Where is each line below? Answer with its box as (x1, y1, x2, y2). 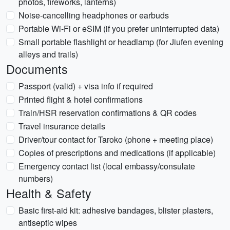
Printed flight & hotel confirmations (18, 93, 143, 105)
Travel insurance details (18, 120, 105, 132)
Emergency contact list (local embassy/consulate (18, 160, 195, 172)
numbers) (18, 172, 53, 184)
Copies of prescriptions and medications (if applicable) (18, 147, 216, 159)
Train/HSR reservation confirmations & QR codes (18, 107, 197, 119)
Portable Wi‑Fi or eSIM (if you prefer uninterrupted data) (18, 23, 219, 34)
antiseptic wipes (18, 217, 77, 228)
